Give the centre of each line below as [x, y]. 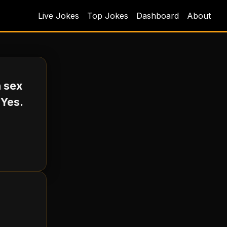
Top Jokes [108, 15]
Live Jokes [59, 15]
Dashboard [158, 15]
